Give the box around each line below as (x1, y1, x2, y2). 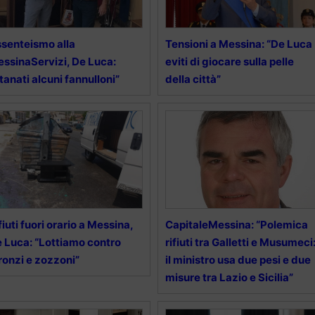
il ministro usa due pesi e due (165, 252, 311, 266)
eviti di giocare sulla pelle (165, 54, 294, 68)
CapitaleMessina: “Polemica (165, 217, 308, 231)
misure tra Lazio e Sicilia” (165, 270, 293, 284)
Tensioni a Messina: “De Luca (165, 37, 312, 51)
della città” (165, 72, 221, 86)
